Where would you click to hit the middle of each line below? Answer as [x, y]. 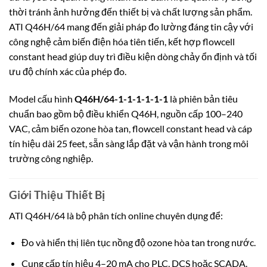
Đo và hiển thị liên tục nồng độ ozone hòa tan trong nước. [138, 243]
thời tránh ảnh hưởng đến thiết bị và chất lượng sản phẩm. [131, 12]
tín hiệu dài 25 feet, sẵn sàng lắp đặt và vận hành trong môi [129, 144]
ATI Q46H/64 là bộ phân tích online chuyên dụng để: [116, 215]
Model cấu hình [42, 99]
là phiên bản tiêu [203, 99]
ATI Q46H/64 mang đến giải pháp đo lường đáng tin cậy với [131, 27]
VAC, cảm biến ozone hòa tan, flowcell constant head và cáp [131, 129]
